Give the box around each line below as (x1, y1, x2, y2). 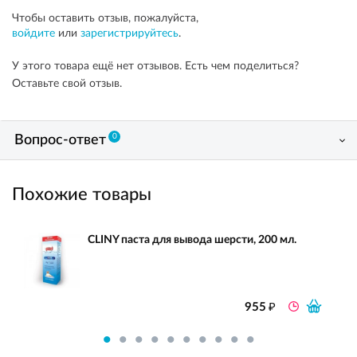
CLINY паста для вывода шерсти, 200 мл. (88, 234, 296, 245)
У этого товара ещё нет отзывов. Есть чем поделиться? (12, 61, 299, 72)
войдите (12, 28, 55, 39)
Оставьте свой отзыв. (12, 78, 122, 89)
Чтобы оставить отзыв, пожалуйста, (12, 13, 198, 24)
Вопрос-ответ (14, 133, 106, 147)
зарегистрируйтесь (80, 28, 178, 39)
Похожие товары (12, 186, 151, 203)
